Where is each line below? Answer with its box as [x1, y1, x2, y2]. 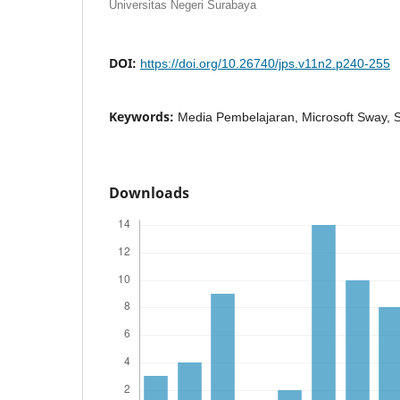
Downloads [109, 182, 189, 203]
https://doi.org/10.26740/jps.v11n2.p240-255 [140, 55, 390, 71]
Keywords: [109, 107, 178, 125]
